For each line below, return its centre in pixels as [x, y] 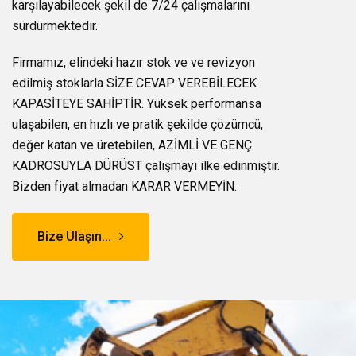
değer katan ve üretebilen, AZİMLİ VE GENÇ [132, 145]
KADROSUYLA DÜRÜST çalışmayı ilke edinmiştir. [146, 166]
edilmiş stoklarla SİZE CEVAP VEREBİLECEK [134, 83]
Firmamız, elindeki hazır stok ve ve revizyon [133, 62]
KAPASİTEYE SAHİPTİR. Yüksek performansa [137, 104]
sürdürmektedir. [55, 26]
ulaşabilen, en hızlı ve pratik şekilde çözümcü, [137, 124]
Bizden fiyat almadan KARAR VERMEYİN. [124, 186]
